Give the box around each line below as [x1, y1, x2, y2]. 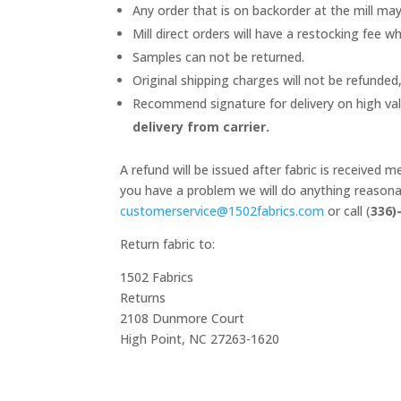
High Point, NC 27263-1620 [120, 330, 280, 347]
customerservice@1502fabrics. [120, 202, 299, 219]
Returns [120, 289, 166, 306]
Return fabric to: [120, 235, 216, 252]
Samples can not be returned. [132, 48, 305, 65]
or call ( [324, 202, 371, 219]
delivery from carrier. [132, 118, 270, 135]
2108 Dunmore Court [120, 310, 245, 327]
